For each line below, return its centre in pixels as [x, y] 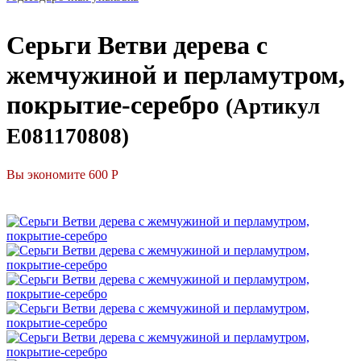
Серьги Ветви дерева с [137, 46]
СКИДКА [27, 205]
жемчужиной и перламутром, [176, 75]
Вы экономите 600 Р [62, 174]
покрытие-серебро [113, 105]
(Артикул [273, 107]
